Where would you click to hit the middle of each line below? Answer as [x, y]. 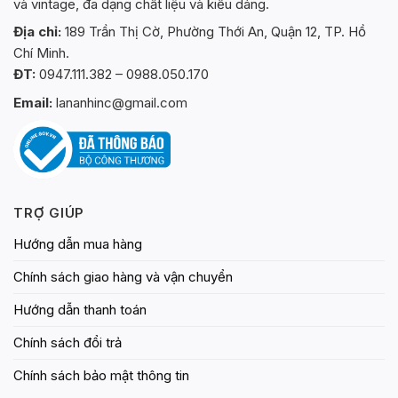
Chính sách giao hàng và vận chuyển [123, 277]
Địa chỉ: [37, 32]
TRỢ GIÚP [49, 213]
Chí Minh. [41, 53]
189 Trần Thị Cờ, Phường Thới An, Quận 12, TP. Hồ [214, 32]
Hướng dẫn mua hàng [78, 244]
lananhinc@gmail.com [120, 102]
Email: [33, 102]
